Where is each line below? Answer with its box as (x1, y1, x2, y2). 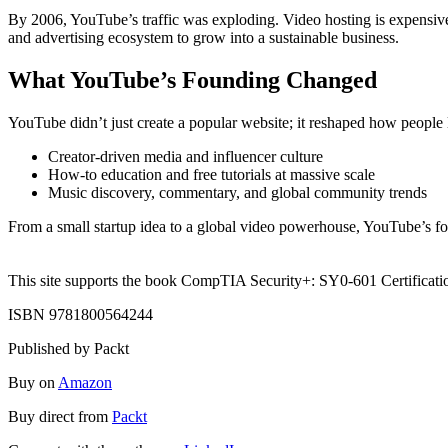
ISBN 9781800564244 (8, 305, 153, 323)
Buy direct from (8, 407, 112, 425)
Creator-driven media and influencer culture (48, 147, 323, 165)
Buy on (8, 373, 58, 391)
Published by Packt (8, 339, 129, 357)
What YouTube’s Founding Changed (8, 66, 377, 93)
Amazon (58, 373, 112, 391)
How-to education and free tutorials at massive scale (48, 165, 375, 183)
